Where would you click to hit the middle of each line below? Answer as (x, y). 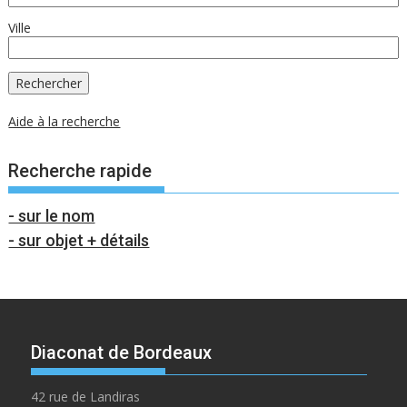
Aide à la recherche (65, 122)
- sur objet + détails (79, 241)
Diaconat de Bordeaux (122, 353)
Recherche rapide (80, 171)
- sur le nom (52, 216)
